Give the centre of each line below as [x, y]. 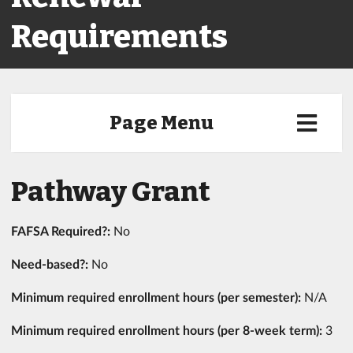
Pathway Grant [111, 191]
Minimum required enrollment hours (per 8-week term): [167, 330]
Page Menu [162, 123]
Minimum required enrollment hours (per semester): [158, 297]
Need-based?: [51, 264]
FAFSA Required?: [62, 230]
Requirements [119, 37]
